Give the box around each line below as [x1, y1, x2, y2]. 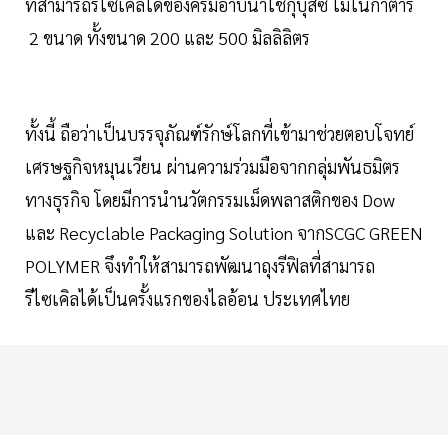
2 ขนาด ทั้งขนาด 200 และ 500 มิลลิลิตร [25, 26, 322, 50]
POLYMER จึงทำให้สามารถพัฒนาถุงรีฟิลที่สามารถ [25, 254, 375, 278]
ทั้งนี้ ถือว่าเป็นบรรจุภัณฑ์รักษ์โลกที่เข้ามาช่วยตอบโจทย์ [25, 122, 414, 146]
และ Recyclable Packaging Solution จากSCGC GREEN [25, 221, 423, 245]
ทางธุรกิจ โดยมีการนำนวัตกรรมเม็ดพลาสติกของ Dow [25, 188, 395, 212]
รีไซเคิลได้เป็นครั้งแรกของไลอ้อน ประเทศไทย [25, 287, 354, 311]
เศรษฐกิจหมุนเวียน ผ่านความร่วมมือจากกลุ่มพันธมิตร [25, 155, 400, 179]
